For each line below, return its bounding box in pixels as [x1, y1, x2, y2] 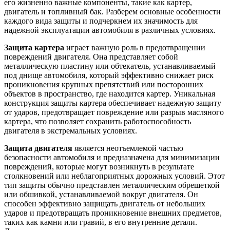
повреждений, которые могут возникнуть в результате [4, 162, 194, 171]
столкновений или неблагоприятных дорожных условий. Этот [4, 171, 225, 180]
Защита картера [4, 43, 64, 52]
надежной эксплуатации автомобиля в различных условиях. [4, 25, 216, 34]
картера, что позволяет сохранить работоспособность [4, 117, 191, 126]
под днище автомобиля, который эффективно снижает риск [4, 70, 214, 80]
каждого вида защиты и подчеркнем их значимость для [4, 16, 198, 25]
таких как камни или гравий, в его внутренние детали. [4, 217, 197, 226]
